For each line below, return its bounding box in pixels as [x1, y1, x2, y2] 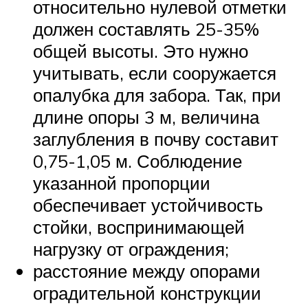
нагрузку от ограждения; [33, 238, 229, 261]
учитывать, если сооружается [33, 62, 276, 85]
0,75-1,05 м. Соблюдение [33, 150, 242, 173]
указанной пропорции [33, 172, 210, 195]
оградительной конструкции [33, 282, 261, 305]
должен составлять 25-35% [33, 18, 259, 41]
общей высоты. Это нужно [33, 40, 248, 63]
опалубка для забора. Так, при [33, 84, 281, 107]
